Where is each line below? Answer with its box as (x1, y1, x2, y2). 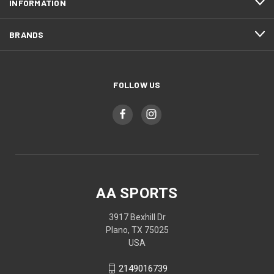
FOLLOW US (113, 79, 161, 90)
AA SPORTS (96, 184, 178, 202)
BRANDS (9, 29, 44, 40)
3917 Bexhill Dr (108, 212, 166, 222)
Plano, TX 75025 (105, 224, 169, 235)
